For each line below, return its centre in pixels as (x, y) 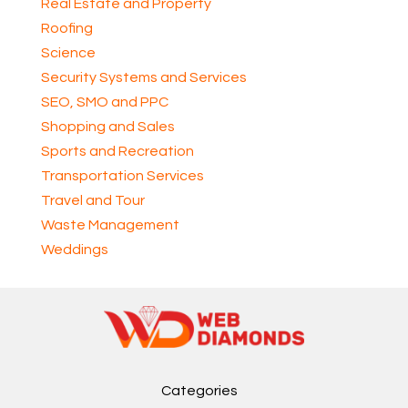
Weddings (74, 250)
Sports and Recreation (117, 151)
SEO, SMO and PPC (104, 102)
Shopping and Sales (107, 127)
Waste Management (110, 225)
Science (68, 53)
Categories (199, 391)
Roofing (66, 28)
